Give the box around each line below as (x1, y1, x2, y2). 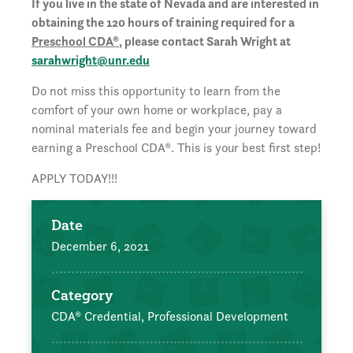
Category (51, 286, 113, 305)
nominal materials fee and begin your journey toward (32, 121, 317, 138)
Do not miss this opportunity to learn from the (32, 83, 281, 100)
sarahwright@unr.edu (32, 52, 150, 69)
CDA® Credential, (51, 308, 147, 325)
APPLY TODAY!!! (32, 170, 117, 188)
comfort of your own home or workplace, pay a (32, 102, 282, 119)
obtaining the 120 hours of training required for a (32, 14, 295, 32)
